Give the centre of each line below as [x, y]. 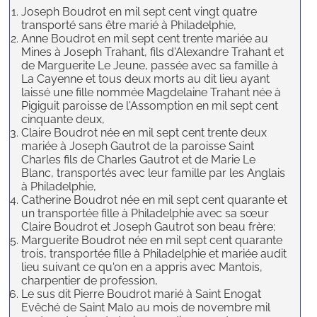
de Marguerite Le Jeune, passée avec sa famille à [150, 66]
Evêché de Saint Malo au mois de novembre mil [146, 308]
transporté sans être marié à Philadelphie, [129, 25]
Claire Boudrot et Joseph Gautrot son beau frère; [149, 227]
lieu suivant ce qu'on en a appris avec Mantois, [142, 267]
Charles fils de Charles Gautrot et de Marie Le [139, 160]
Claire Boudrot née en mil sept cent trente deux [144, 133]
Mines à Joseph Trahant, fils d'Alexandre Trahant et [153, 52]
